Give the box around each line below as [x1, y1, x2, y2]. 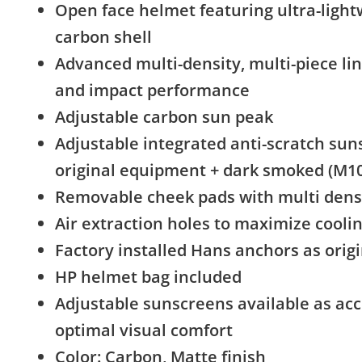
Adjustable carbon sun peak [55, 106, 273, 128]
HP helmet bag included [55, 266, 242, 288]
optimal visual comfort [55, 319, 233, 342]
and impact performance [55, 79, 250, 102]
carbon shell [55, 26, 152, 48]
